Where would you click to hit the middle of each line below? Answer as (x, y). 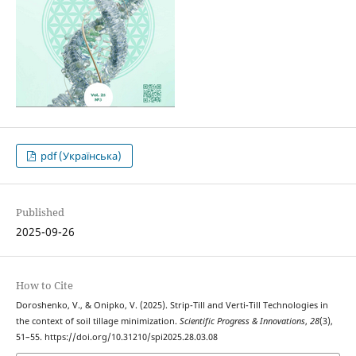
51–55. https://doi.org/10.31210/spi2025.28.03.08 (116, 337)
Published (40, 213)
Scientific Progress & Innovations (242, 321)
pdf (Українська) (80, 156)
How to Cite (44, 285)
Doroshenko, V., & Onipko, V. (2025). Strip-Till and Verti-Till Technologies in (172, 305)
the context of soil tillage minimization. (97, 321)
